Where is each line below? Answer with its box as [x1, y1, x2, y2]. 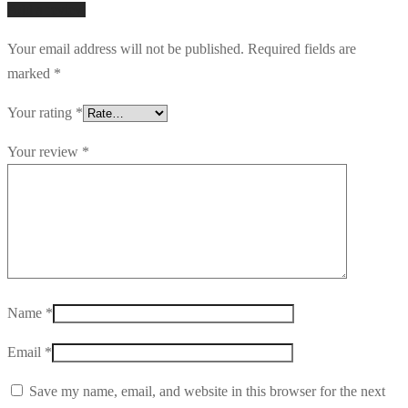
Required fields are [248, 41, 356, 57]
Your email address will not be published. [7, 41, 244, 57]
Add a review [7, 2, 86, 18]
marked [7, 66, 54, 82]
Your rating [7, 105, 76, 121]
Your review [7, 144, 82, 160]
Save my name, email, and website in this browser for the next [29, 383, 385, 400]
